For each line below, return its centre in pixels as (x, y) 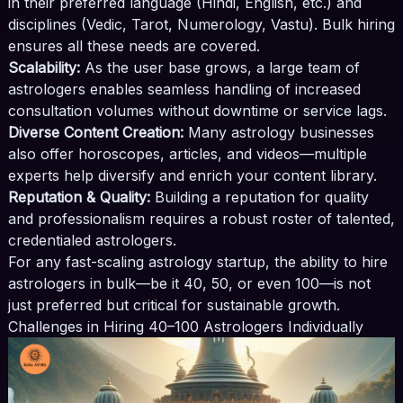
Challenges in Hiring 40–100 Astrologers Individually (185, 327)
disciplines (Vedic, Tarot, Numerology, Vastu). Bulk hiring (201, 25)
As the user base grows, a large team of (219, 68)
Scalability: (44, 68)
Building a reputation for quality (259, 197)
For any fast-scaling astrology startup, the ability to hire (197, 262)
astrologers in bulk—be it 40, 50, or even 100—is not (189, 284)
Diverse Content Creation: (95, 133)
